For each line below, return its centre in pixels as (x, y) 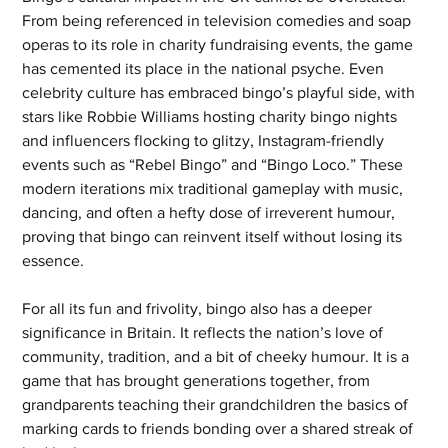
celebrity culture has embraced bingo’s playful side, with (221, 93)
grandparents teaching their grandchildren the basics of (217, 405)
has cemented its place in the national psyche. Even (205, 69)
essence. (53, 261)
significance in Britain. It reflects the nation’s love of (205, 333)
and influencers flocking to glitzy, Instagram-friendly (205, 141)
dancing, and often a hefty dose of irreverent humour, (211, 213)
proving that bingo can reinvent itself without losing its (214, 237)
